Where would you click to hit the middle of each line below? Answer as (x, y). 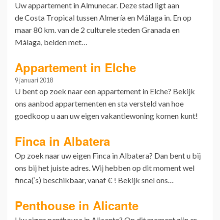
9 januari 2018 (34, 80)
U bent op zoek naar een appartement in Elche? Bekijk (105, 91)
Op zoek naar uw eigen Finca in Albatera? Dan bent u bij (108, 156)
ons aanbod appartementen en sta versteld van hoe (99, 103)
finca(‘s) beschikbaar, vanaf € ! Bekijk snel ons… (94, 180)
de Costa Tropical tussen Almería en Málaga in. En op (103, 17)
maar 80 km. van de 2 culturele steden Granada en (97, 29)
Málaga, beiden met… (51, 42)
